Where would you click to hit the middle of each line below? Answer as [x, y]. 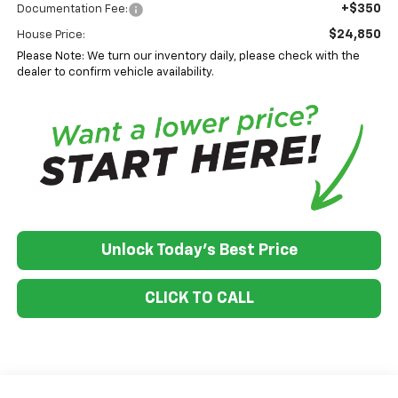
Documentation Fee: [72, 9]
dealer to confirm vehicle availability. [115, 72]
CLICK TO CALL [199, 298]
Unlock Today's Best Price [199, 250]
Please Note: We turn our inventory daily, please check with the [188, 56]
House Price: [51, 35]
